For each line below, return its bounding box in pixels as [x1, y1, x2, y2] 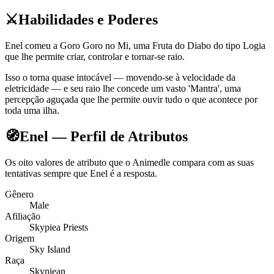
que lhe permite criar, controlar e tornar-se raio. [5, 51, 185, 62]
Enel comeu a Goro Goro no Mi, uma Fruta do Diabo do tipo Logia [5, 40, 265, 51]
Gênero [5, 189, 34, 200]
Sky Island [29, 244, 70, 255]
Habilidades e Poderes [18, 12, 158, 28]
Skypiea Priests [29, 222, 88, 233]
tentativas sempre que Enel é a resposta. [5, 168, 157, 179]
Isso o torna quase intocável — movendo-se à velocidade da [5, 72, 235, 83]
